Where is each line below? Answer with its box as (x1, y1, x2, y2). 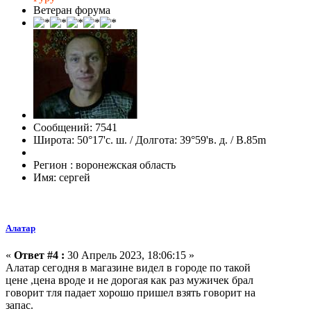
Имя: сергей (33, 171, 90, 183)
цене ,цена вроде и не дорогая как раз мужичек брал (6, 274, 253, 286)
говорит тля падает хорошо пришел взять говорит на (6, 286, 255, 299)
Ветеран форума (33, 3, 110, 16)
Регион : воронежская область (33, 158, 176, 171)
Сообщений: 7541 (33, 121, 117, 133)
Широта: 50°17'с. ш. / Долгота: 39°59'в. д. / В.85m (33, 133, 266, 146)
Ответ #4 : (14, 249, 65, 261)
